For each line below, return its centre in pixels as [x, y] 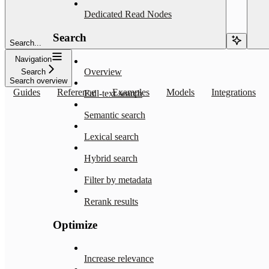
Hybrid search [111, 158]
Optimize [75, 225]
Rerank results [111, 201]
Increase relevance [119, 259]
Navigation [33, 59]
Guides [27, 92]
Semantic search [115, 115]
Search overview [38, 80]
